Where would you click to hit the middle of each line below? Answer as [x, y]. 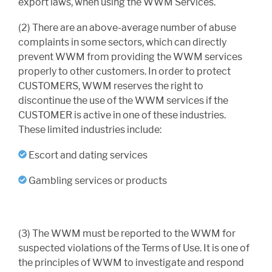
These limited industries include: [90, 130]
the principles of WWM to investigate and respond [131, 263]
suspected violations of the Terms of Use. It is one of [134, 248]
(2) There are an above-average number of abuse [127, 28]
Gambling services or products [97, 181]
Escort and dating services [87, 155]
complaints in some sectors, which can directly [122, 42]
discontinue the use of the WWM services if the [123, 101]
